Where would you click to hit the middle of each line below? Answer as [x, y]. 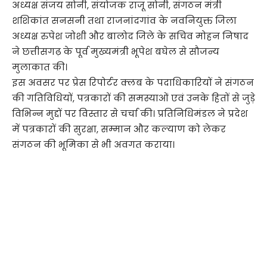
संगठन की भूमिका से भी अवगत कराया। [93, 145]
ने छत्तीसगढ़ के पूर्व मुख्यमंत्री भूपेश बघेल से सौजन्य [116, 52]
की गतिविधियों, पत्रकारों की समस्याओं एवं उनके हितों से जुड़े [133, 98]
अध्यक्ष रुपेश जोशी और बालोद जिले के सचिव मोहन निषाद [130, 36]
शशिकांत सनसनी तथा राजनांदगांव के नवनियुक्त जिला [124, 21]
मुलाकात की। [40, 67]
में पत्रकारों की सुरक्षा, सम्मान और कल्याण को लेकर [119, 129]
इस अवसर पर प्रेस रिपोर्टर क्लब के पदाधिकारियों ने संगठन [133, 83]
